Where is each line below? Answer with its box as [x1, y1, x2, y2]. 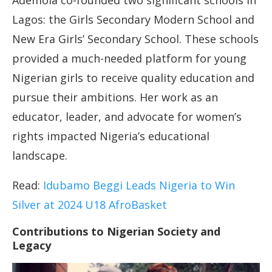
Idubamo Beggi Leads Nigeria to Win [43, 178, 235, 193]
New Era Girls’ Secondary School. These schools [12, 32, 259, 47]
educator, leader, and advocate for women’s [12, 109, 242, 124]
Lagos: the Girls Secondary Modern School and [12, 12, 254, 27]
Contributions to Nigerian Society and [12, 224, 220, 239]
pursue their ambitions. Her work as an [12, 90, 218, 105]
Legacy [12, 238, 51, 253]
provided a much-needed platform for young [12, 51, 246, 66]
